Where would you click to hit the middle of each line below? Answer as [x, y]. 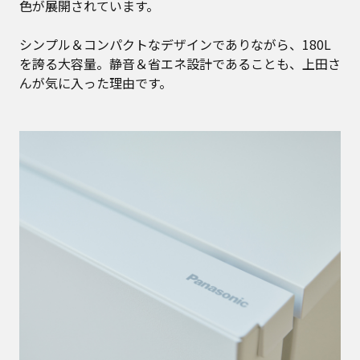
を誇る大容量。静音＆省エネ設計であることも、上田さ [180, 63]
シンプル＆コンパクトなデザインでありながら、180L [175, 44]
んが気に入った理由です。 [96, 82]
